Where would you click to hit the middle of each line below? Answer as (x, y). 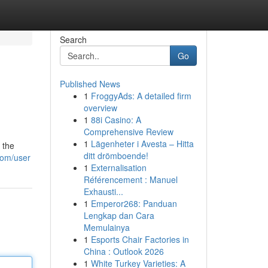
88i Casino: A (116, 120)
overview (100, 108)
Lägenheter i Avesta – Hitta (142, 144)
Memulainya (106, 227)
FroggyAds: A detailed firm (141, 96)
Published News (90, 84)
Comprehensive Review (128, 132)
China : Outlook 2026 (124, 251)
